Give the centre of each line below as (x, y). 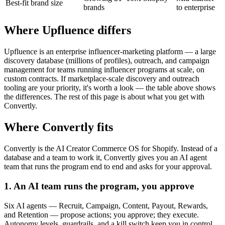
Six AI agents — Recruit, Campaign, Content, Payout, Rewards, (106, 205)
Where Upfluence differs (68, 30)
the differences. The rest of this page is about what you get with (104, 97)
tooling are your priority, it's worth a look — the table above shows (110, 88)
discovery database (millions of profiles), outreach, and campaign (107, 61)
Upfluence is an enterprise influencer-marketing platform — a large (110, 52)
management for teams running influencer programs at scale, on (104, 70)
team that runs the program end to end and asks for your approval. (108, 167)
